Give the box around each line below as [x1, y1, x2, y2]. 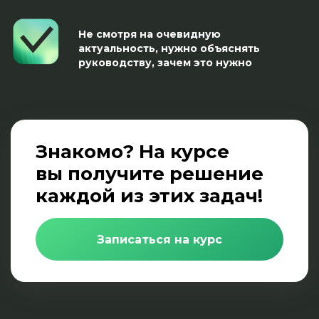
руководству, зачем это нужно [78, 56, 252, 69]
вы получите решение [36, 162, 263, 185]
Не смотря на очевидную [78, 27, 221, 41]
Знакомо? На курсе [36, 140, 229, 163]
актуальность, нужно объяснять [78, 41, 260, 55]
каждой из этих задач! [36, 184, 263, 207]
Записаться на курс [97, 232, 222, 246]
